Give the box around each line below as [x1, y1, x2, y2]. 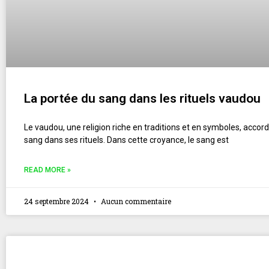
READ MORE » [24, 165, 71, 174]
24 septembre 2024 [24, 196, 91, 206]
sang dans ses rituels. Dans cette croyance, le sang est [24, 134, 229, 145]
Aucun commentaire [99, 196, 171, 206]
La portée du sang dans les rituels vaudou [24, 91, 261, 106]
